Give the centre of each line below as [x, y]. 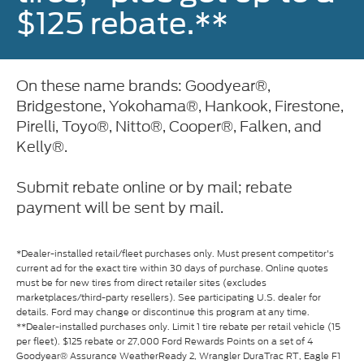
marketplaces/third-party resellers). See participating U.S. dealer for [169, 298]
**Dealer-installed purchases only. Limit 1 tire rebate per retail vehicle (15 [178, 327]
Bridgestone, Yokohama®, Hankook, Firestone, [180, 106]
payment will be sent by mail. [120, 208]
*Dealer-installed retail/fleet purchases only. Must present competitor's [175, 254]
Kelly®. [42, 147]
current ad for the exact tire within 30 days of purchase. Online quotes [172, 269]
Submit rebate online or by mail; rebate [154, 188]
